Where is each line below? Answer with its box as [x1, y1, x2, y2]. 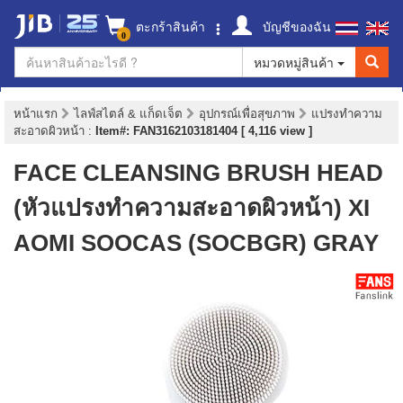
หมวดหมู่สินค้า [254, 53, 337, 71]
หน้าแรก [13, 107, 58, 121]
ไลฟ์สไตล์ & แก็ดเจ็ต [74, 107, 186, 121]
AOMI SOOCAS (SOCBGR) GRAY [13, 229, 379, 256]
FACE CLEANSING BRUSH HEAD [13, 159, 383, 186]
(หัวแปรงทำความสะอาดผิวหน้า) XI [13, 194, 370, 221]
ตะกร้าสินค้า [132, 17, 205, 35]
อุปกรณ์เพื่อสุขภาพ [199, 107, 299, 121]
